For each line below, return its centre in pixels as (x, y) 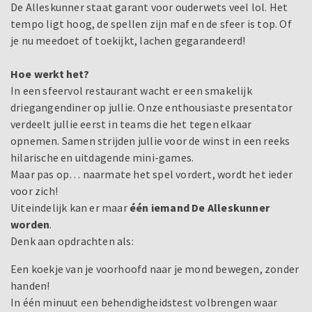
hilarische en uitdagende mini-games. (102, 157)
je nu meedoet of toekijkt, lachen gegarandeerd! (128, 40)
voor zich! (34, 190)
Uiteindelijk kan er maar (70, 207)
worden (30, 224)
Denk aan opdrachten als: (72, 241)
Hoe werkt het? (50, 73)
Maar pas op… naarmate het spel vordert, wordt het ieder (152, 174)
